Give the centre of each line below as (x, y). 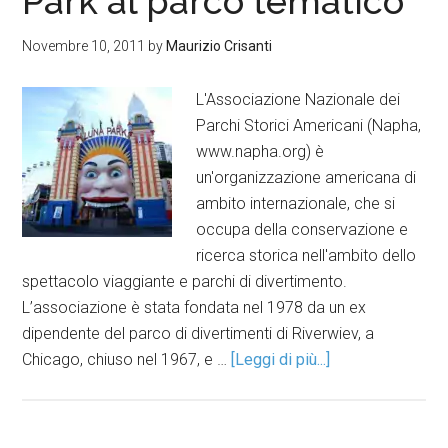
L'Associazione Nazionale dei (298, 99)
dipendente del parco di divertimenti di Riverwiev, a (198, 333)
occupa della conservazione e (302, 229)
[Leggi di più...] (281, 359)
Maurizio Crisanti (219, 46)
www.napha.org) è (260, 151)
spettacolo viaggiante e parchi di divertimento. (185, 281)
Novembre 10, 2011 (84, 46)
